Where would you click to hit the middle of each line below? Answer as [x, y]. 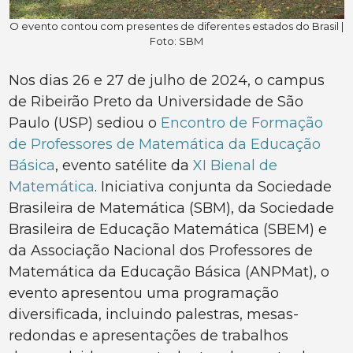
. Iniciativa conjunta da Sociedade [214, 187]
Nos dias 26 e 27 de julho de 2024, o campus [167, 81]
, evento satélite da [124, 166]
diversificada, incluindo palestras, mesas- [154, 315]
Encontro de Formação [242, 123]
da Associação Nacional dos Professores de [161, 251]
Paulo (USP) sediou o [85, 123]
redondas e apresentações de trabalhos [149, 336]
